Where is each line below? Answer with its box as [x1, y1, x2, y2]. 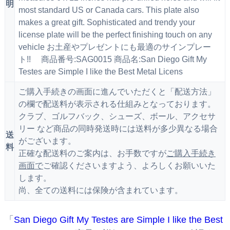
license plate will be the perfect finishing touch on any [18, 30, 212, 40]
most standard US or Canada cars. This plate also [18, 6, 199, 15]
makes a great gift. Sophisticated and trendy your [18, 18, 195, 27]
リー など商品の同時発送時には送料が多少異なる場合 [18, 124, 218, 133]
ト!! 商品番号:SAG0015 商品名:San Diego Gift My [18, 55, 207, 64]
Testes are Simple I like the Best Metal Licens [18, 67, 183, 76]
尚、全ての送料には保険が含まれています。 [18, 186, 183, 195]
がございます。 [18, 137, 76, 146]
